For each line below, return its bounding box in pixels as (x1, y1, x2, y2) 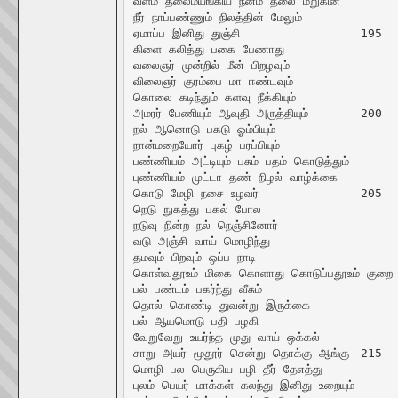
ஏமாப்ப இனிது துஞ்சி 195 (132, 26, 240, 40)
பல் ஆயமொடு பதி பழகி (132, 314, 259, 328)
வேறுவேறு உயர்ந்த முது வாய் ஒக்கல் (132, 330, 320, 344)
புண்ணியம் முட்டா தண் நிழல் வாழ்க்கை (132, 170, 338, 184)
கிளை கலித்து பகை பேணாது (132, 42, 284, 56)
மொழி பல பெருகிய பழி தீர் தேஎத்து (132, 362, 322, 376)
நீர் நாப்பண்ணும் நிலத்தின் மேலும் (132, 10, 302, 24)
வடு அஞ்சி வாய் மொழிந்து (132, 234, 270, 248)
